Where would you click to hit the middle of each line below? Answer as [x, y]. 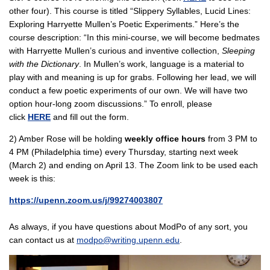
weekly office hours [165, 138]
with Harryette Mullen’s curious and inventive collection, [115, 50]
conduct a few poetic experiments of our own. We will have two [128, 90]
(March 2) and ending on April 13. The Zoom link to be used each [133, 165]
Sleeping [238, 50]
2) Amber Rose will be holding [67, 138]
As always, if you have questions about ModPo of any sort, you [128, 227]
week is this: [33, 178]
